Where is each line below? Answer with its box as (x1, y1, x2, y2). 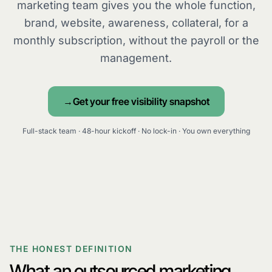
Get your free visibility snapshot (72, 95, 209, 107)
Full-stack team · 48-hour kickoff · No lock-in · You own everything (22, 126, 250, 135)
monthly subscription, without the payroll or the (13, 34, 259, 47)
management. (100, 52, 172, 64)
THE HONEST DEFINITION (10, 243, 133, 254)
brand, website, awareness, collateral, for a (24, 16, 248, 29)
